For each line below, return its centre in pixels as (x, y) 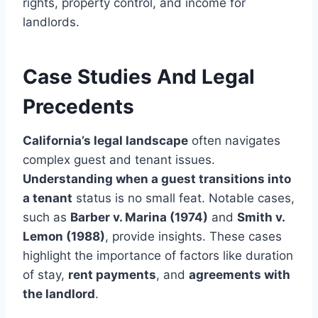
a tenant (48, 198)
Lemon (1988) (64, 237)
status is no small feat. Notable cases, (183, 198)
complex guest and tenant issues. (119, 160)
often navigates (234, 141)
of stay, (45, 275)
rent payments (112, 275)
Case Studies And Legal (139, 77)
